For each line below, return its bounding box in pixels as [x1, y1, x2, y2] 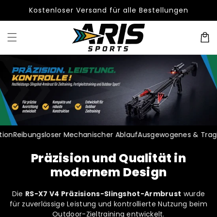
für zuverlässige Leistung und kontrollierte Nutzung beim [10, 199, 207, 209]
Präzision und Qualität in [31, 150, 186, 167]
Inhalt [14, 15, 42, 26]
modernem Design [50, 164, 167, 181]
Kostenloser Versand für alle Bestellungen [29, 5, 188, 15]
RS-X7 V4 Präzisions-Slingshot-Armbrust [25, 189, 182, 199]
